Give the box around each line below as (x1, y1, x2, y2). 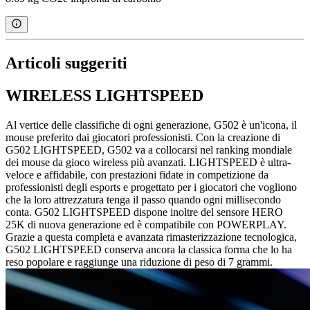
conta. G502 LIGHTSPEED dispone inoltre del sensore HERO (6, 206, 283, 218)
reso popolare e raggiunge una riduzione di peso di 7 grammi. (6, 255, 273, 268)
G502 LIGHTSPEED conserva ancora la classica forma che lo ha (6, 243, 292, 255)
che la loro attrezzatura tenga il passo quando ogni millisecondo (6, 193, 281, 206)
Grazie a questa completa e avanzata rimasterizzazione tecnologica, (6, 230, 297, 243)
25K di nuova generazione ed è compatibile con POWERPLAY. (6, 218, 286, 230)
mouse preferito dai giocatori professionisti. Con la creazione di (6, 131, 280, 143)
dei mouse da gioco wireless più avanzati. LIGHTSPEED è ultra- (6, 156, 291, 168)
